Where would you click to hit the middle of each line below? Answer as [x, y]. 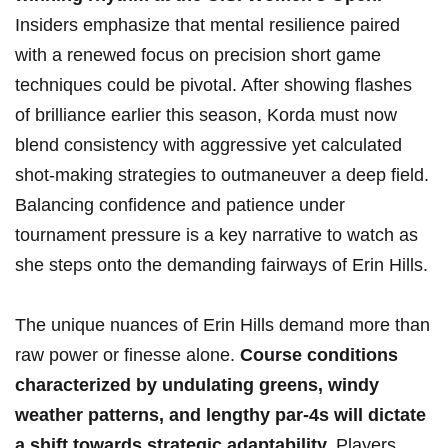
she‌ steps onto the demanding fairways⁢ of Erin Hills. [221, 265]
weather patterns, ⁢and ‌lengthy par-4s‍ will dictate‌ [220, 415]
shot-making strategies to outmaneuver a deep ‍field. [222, 175]
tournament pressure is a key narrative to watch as [216, 235]
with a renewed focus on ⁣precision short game [198, 55]
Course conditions [319, 355]
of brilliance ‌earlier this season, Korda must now [206, 115]
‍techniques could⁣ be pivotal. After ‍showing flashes [213, 85]
